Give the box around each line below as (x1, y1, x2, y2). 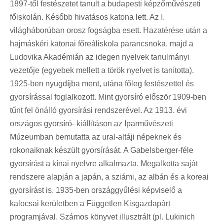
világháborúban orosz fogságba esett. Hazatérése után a (10, 26, 207, 35)
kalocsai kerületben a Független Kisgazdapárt (10, 199, 170, 208)
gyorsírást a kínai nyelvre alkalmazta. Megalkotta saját (10, 159, 198, 168)
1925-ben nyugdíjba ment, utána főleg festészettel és (10, 79, 194, 88)
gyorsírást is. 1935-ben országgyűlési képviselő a (10, 185, 182, 194)
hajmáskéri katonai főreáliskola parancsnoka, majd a (10, 39, 193, 48)
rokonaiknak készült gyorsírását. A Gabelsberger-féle (10, 146, 193, 154)
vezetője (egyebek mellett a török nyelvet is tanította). (10, 66, 194, 74)
